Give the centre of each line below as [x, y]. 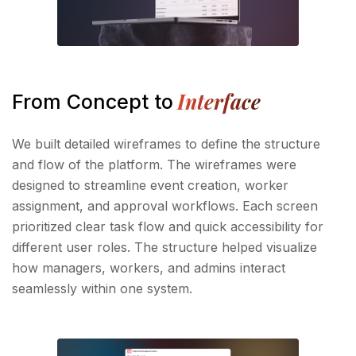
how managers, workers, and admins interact [149, 267]
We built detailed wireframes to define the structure [166, 143]
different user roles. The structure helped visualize [164, 247]
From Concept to [93, 101]
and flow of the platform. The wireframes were [154, 164]
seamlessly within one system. [102, 288]
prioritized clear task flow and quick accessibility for [168, 226]
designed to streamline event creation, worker [150, 185]
